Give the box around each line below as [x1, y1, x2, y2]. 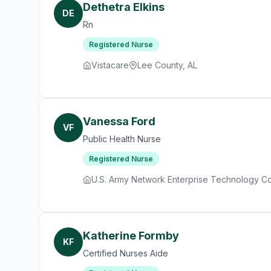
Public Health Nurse [83, 134, 161, 144]
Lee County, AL [137, 60, 197, 70]
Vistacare [91, 60, 129, 70]
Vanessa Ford [83, 115, 155, 128]
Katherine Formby [83, 229, 179, 242]
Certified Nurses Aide [83, 248, 168, 258]
